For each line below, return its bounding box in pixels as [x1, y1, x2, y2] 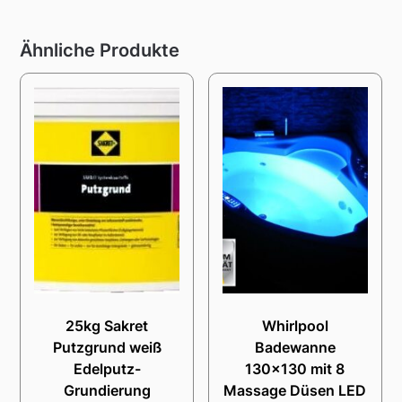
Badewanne [254, 337, 336, 356]
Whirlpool [261, 316, 328, 335]
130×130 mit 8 [245, 359, 345, 378]
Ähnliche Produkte [20, 39, 180, 61]
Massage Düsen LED [223, 380, 367, 399]
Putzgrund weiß [52, 337, 162, 356]
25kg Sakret [66, 316, 149, 335]
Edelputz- [73, 359, 141, 378]
